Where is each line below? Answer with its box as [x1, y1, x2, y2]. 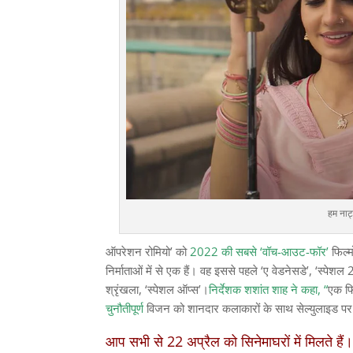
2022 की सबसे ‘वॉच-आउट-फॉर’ [187, 243, 329, 259]
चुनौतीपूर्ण [106, 299, 144, 316]
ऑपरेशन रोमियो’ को [106, 243, 188, 259]
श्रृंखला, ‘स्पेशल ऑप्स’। [106, 281, 210, 297]
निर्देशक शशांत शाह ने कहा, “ [209, 281, 329, 297]
